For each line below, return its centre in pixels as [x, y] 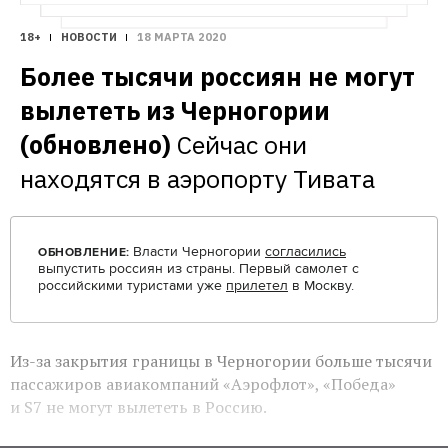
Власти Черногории [199, 251]
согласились [305, 251]
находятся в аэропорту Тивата [197, 178]
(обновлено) [95, 144]
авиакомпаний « [168, 383]
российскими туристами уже [132, 285]
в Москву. [321, 285]
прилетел [257, 285]
